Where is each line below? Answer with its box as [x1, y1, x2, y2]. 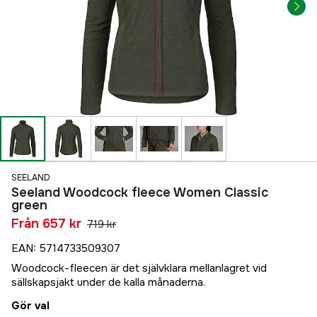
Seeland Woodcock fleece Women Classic [11, 185, 268, 201]
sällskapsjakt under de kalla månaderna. [11, 275, 205, 290]
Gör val [11, 299, 50, 313]
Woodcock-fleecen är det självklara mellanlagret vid [11, 261, 267, 276]
